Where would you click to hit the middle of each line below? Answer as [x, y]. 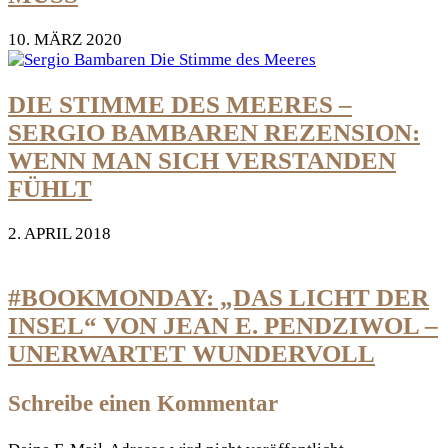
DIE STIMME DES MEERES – [180, 104]
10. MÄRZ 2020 [65, 40]
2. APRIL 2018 [59, 233]
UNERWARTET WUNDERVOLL [191, 354]
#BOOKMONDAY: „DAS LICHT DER [218, 298]
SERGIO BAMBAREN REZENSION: [214, 132]
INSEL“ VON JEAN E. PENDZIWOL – [223, 326]
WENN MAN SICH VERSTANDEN [202, 160]
